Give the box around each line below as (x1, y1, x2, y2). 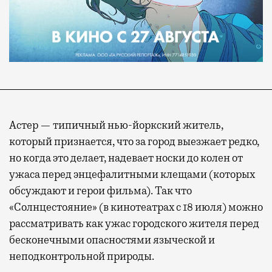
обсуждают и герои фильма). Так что (9, 183, 192, 197)
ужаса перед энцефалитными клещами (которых (9, 167, 255, 181)
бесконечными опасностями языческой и (9, 233, 215, 246)
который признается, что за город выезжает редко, (9, 134, 259, 148)
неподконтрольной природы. (9, 249, 154, 263)
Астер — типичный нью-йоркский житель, (9, 118, 223, 132)
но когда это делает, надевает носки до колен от (9, 151, 243, 165)
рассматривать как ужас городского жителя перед (9, 216, 259, 230)
